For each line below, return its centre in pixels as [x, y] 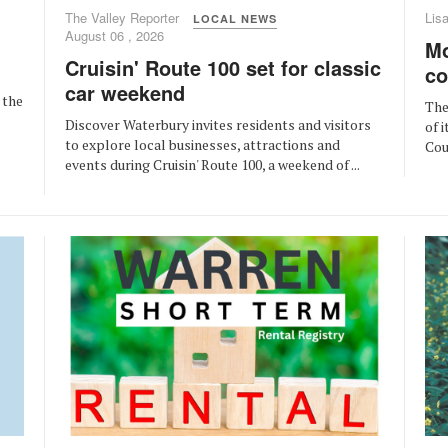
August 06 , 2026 [114, 36]
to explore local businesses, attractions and [202, 145]
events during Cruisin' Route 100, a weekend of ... [212, 165]
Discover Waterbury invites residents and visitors [218, 125]
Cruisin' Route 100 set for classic [223, 68]
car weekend [125, 93]
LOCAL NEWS [235, 19]
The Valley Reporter [122, 18]
